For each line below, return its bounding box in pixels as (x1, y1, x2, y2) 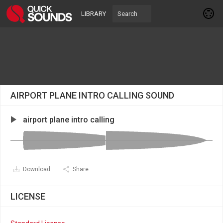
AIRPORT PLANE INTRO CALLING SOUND (10, 90, 174, 101)
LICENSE (10, 191, 45, 202)
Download (23, 166, 50, 173)
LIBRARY (81, 10, 106, 17)
